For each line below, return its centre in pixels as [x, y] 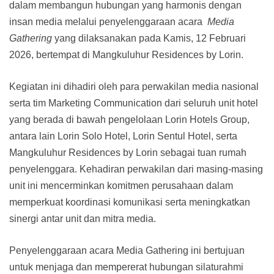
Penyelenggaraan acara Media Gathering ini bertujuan [127, 251]
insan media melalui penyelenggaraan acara [107, 22]
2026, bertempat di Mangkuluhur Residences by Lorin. [126, 55]
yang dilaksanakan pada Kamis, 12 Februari [149, 39]
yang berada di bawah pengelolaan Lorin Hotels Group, [129, 120]
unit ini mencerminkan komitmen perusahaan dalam [121, 186]
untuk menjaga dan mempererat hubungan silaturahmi [126, 267]
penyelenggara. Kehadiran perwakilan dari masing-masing [136, 169]
